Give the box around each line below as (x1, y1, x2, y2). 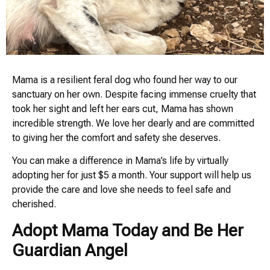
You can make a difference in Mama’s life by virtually (12, 155, 228, 167)
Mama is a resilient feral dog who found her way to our (12, 74, 237, 86)
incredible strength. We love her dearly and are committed (12, 118, 254, 130)
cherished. (12, 198, 56, 210)
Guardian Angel (12, 240, 128, 260)
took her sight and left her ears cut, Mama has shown (12, 103, 233, 115)
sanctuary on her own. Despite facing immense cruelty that (12, 89, 256, 101)
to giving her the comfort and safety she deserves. (12, 132, 221, 144)
